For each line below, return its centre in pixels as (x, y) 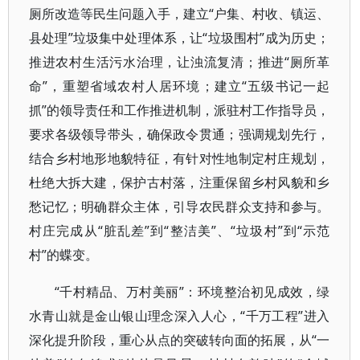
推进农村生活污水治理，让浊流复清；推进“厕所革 (180, 62)
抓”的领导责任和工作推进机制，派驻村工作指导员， (180, 110)
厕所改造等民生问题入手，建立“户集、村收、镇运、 (180, 14)
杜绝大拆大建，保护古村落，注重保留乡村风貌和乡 (180, 182)
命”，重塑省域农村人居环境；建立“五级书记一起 (180, 86)
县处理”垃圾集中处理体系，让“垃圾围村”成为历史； (180, 38)
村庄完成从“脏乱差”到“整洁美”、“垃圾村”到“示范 (180, 231)
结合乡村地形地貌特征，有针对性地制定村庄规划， (180, 158)
